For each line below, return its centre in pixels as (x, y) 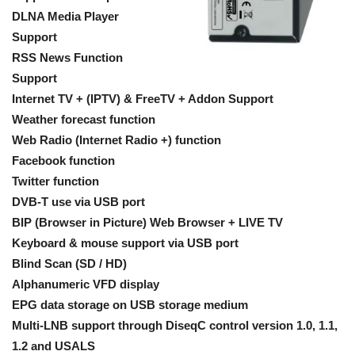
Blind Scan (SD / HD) (69, 263)
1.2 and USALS (53, 346)
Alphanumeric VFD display (86, 284)
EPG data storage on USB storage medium (130, 305)
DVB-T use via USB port (78, 202)
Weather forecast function (84, 119)
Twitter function (55, 181)
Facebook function (63, 160)
